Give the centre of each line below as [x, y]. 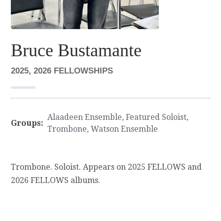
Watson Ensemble [125, 129]
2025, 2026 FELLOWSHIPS [62, 71]
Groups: [27, 123]
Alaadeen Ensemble [85, 117]
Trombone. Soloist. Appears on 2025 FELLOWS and [107, 167]
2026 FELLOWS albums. [56, 180]
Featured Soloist [156, 117]
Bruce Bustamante [76, 50]
